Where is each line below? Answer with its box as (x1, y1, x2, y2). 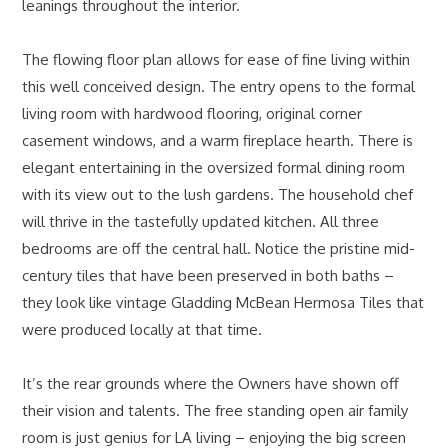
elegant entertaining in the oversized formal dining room (22, 157, 406, 177)
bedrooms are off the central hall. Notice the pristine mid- (22, 238, 416, 258)
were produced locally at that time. (22, 319, 263, 339)
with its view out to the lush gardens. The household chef (22, 184, 414, 204)
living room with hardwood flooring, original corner (22, 103, 363, 123)
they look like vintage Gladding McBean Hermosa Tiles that (22, 292, 425, 312)
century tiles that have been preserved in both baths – (22, 265, 395, 285)
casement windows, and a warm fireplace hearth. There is (22, 130, 414, 150)
